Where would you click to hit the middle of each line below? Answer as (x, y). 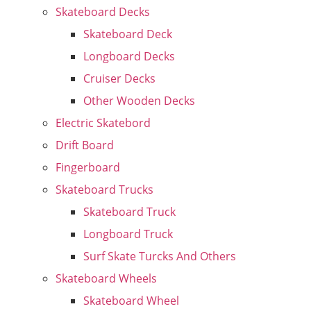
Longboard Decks (129, 56)
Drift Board (85, 145)
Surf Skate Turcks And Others (160, 256)
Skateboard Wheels (106, 278)
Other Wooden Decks (139, 101)
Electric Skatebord (103, 123)
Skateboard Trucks (104, 190)
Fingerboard (88, 167)
